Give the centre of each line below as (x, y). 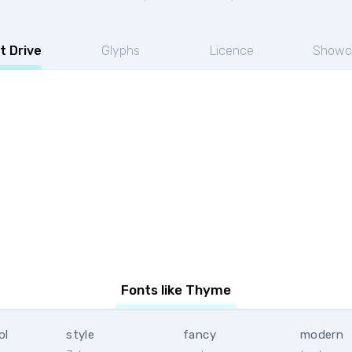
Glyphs (120, 51)
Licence (231, 51)
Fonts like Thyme (176, 290)
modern (322, 335)
